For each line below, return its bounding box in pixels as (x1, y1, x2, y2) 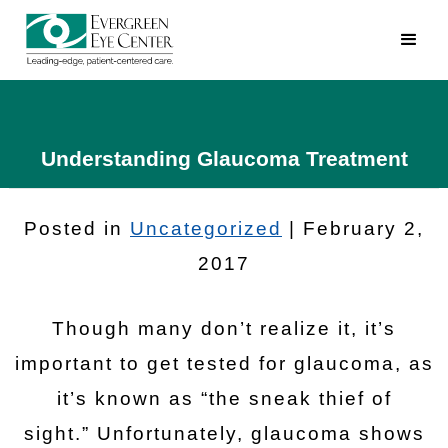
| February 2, (282, 218, 424, 239)
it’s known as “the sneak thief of (56, 388, 392, 409)
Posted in (24, 218, 130, 239)
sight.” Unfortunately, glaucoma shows (23, 423, 425, 444)
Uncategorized (130, 218, 282, 239)
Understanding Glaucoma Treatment (40, 147, 408, 170)
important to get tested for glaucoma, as (14, 353, 434, 374)
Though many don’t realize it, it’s (52, 318, 396, 339)
